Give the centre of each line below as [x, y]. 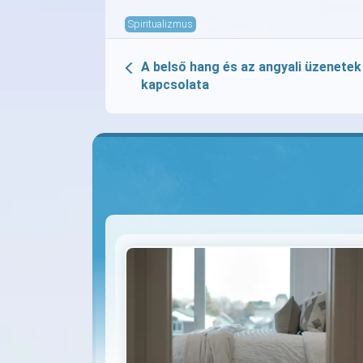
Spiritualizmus [160, 23]
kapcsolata [175, 84]
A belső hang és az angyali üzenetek [251, 66]
